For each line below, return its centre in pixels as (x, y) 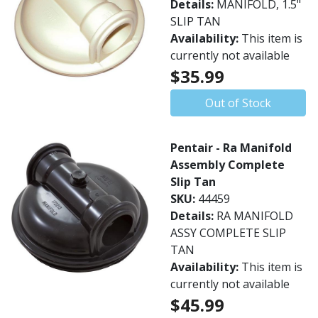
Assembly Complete (227, 165)
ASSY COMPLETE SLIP (228, 233)
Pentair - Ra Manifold (231, 148)
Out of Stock (238, 103)
